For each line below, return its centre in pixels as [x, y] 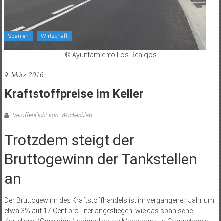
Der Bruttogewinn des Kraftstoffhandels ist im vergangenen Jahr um [109, 200]
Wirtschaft [54, 36]
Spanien [18, 36]
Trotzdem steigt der [69, 140]
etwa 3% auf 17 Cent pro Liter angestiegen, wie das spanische [98, 210]
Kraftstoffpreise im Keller [74, 93]
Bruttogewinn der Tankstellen [101, 159]
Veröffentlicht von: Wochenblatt [52, 115]
